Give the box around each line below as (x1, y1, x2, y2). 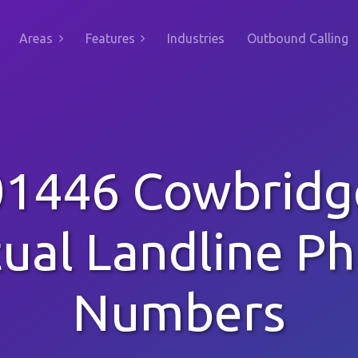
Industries (167, 31, 225, 46)
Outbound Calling (247, 31, 348, 46)
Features (85, 31, 135, 46)
